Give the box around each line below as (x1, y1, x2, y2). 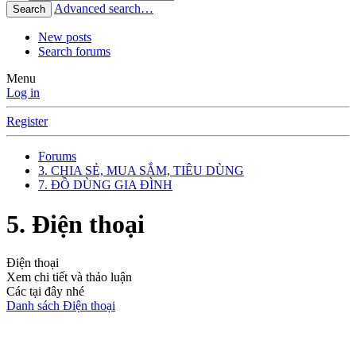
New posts (38, 30, 91, 44)
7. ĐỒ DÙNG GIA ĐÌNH (38, 178, 172, 192)
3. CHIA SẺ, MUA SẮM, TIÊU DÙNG (38, 164, 244, 178)
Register (6, 114, 48, 129)
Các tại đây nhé (6, 284, 84, 299)
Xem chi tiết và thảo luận (6, 270, 132, 284)
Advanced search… (54, 2, 153, 16)
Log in (6, 86, 40, 100)
